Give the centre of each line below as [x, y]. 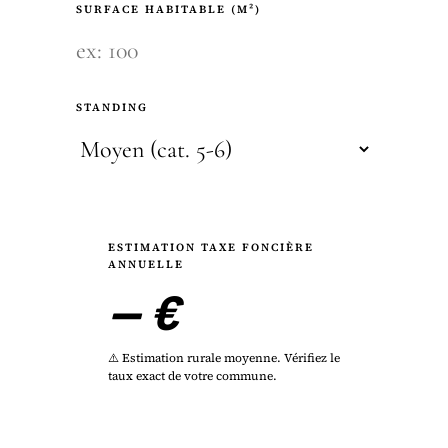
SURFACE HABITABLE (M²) [168, 9]
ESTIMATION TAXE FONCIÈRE [211, 247]
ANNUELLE [146, 264]
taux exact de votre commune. [192, 376]
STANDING [112, 107]
